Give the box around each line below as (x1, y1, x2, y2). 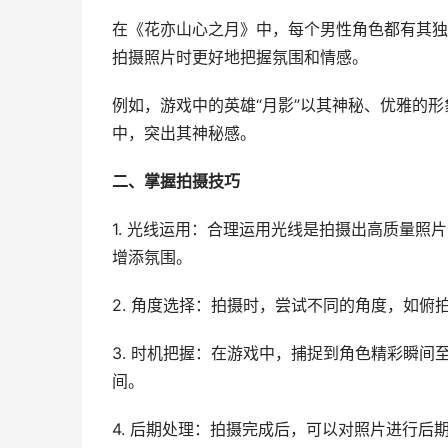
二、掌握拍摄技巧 (112, 172, 240, 191)
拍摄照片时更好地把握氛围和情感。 (112, 48, 368, 67)
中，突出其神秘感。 (112, 124, 256, 143)
